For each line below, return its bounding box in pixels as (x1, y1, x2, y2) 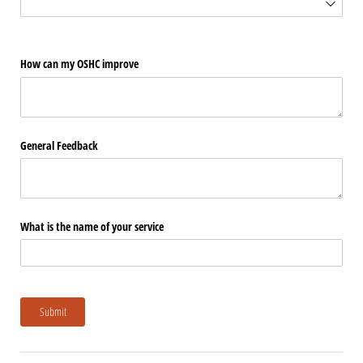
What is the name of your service (20, 218, 164, 234)
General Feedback (20, 137, 98, 153)
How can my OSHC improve (20, 56, 139, 72)
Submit (39, 303, 66, 319)
